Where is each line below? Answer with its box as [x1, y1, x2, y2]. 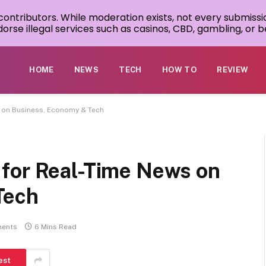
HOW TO [161, 65, 197, 74]
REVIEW [217, 65, 249, 74]
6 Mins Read [34, 223, 77, 232]
